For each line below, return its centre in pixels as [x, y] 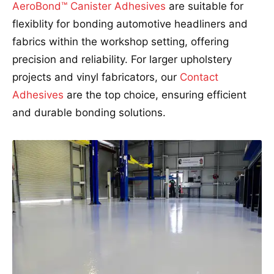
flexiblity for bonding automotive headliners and [130, 24]
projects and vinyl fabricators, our [96, 77]
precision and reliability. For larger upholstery [122, 59]
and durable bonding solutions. [89, 113]
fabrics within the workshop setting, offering [120, 42]
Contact [199, 77]
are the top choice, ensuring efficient [155, 95]
